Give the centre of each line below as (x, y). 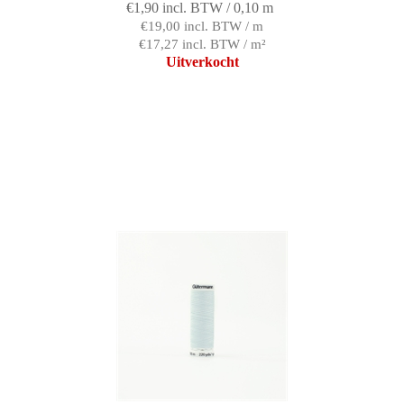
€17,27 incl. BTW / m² (202, 45)
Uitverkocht (202, 62)
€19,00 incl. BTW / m (202, 27)
